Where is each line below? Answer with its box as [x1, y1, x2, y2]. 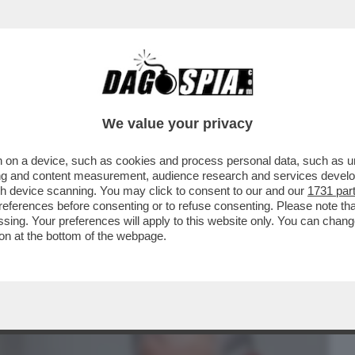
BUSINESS [11, 91, 72, 110]
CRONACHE [170, 91, 236, 110]
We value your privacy [102, 116, 253, 132]
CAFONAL [93, 91, 149, 110]
